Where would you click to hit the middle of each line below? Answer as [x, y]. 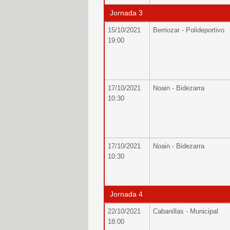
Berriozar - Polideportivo [189, 30]
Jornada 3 [125, 13]
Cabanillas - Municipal [186, 211]
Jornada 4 [125, 194]
